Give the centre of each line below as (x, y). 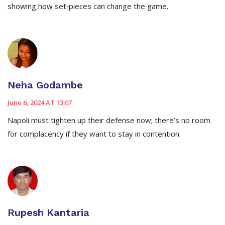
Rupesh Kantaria (48, 213)
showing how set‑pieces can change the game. (88, 6)
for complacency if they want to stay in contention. (94, 134)
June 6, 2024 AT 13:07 (40, 103)
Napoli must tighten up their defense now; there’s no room (109, 120)
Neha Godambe (45, 85)
